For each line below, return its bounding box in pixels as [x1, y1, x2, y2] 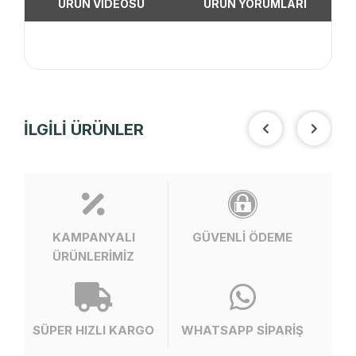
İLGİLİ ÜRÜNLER [24, 119, 144, 139]
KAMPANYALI [52, 229, 135, 245]
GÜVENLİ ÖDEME [192, 229, 293, 245]
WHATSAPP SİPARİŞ [181, 322, 304, 338]
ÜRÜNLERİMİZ [52, 248, 135, 264]
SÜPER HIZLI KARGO [33, 322, 155, 338]
